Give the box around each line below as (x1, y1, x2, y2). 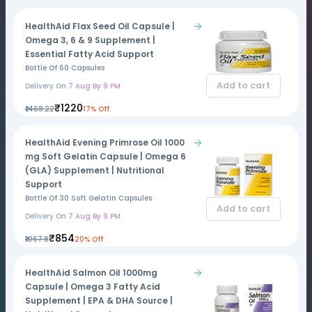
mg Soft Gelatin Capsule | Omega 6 (25, 150, 186, 162)
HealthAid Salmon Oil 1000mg (25, 267, 157, 279)
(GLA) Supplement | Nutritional (25, 164, 164, 176)
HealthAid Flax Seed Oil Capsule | (25, 20, 175, 32)
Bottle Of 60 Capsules (25, 63, 104, 73)
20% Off (75, 234, 103, 244)
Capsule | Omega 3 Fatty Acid (25, 281, 160, 292)
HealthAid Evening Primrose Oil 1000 (25, 136, 185, 148)
